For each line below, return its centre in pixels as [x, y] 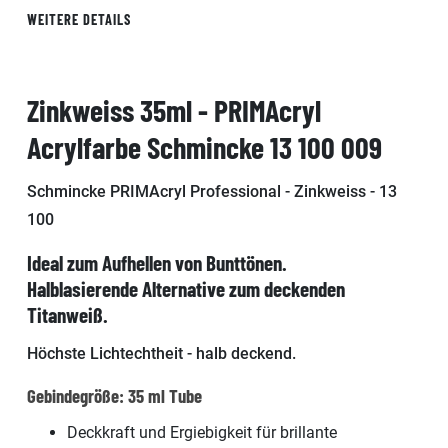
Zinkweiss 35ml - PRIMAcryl [174, 109]
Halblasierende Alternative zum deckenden [186, 288]
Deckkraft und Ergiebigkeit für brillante [202, 432]
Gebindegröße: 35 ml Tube [114, 395]
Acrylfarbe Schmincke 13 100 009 [204, 146]
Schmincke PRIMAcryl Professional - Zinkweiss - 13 [212, 191]
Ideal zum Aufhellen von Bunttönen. [157, 262]
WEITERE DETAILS [79, 19]
